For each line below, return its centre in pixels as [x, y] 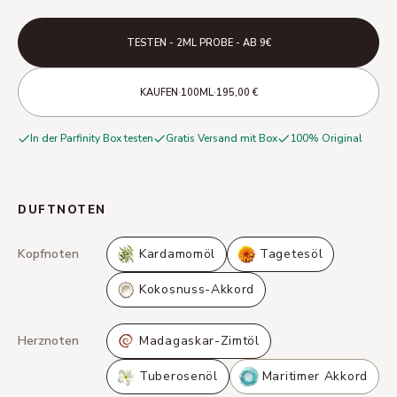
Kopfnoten [48, 254]
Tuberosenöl [179, 376]
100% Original [326, 138]
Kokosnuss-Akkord [197, 289]
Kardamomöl [177, 254]
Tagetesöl [292, 254]
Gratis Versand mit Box [222, 138]
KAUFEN [159, 92]
